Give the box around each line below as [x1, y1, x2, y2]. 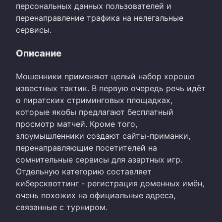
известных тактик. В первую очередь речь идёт [16, 83, 206, 93]
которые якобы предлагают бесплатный [16, 107, 173, 117]
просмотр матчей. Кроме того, [16, 118, 137, 129]
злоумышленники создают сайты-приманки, [16, 130, 190, 141]
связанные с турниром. [16, 202, 108, 212]
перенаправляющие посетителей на [16, 142, 157, 153]
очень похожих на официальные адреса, [16, 190, 175, 200]
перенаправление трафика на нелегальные [16, 12, 183, 23]
